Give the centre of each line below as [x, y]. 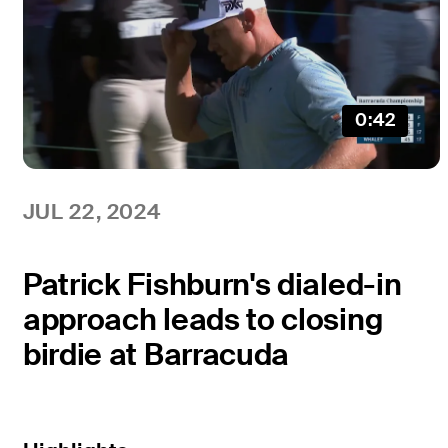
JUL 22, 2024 [91, 211]
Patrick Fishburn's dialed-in [212, 284]
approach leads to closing [202, 319]
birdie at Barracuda [156, 354]
